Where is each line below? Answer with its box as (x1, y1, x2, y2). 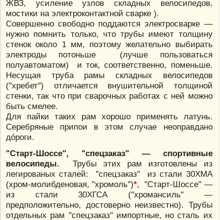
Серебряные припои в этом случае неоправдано (6, 122, 213, 132)
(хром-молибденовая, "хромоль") (6, 179, 134, 190)
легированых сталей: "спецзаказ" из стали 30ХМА (6, 169, 213, 179)
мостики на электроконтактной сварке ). (6, 8, 159, 19)
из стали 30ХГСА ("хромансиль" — (6, 190, 213, 200)
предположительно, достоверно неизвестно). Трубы (6, 200, 213, 210)
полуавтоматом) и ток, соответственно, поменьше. (6, 60, 213, 70)
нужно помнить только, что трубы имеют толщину (6, 29, 213, 39)
